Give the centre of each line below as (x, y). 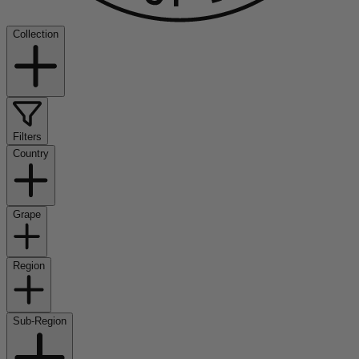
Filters (27, 137)
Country (31, 154)
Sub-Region (40, 321)
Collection (36, 34)
